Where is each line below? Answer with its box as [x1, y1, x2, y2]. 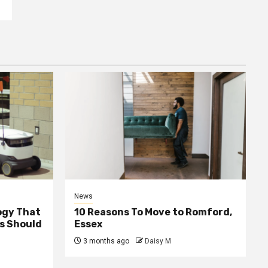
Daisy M [144, 236, 171, 245]
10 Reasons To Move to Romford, [74, 206, 232, 218]
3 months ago [81, 236, 129, 245]
